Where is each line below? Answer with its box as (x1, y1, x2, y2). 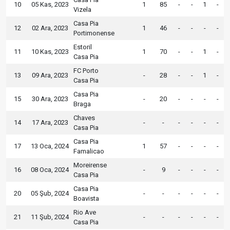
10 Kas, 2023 (31, 47, 69, 55)
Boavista (73, 194, 99, 202)
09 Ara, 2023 (31, 71, 68, 79)
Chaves (73, 113, 95, 122)
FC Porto (73, 66, 99, 74)
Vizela (73, 5, 91, 13)
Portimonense (73, 29, 114, 37)
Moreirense (73, 161, 107, 169)
